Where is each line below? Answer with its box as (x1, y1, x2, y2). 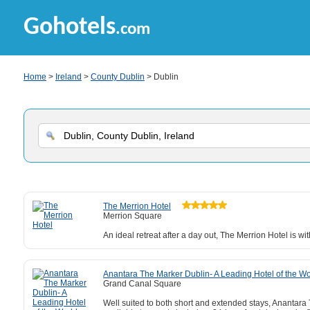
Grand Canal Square (103, 279, 181, 289)
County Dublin (91, 72, 145, 82)
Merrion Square (103, 211, 162, 221)
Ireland (55, 72, 82, 82)
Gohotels (24, 15, 116, 40)
